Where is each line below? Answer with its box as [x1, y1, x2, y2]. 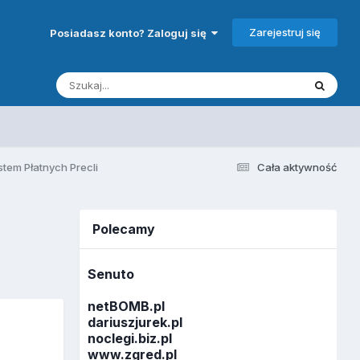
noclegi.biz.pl [88, 330, 173, 347]
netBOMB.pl [88, 298, 166, 315]
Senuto [88, 266, 135, 283]
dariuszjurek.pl [88, 314, 183, 331]
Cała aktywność [256, 160, 337, 174]
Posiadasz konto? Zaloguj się [49, 26, 211, 39]
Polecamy [92, 220, 156, 237]
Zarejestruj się [248, 25, 321, 39]
